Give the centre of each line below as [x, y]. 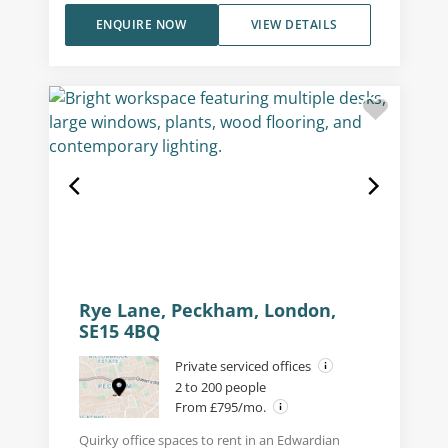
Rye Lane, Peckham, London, [207, 309]
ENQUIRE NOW [141, 24]
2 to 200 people [220, 386]
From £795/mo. [221, 406]
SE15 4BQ [119, 330]
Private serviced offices [244, 365]
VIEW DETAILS [294, 24]
